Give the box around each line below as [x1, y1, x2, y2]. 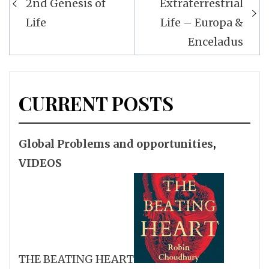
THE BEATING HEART [19, 252, 134, 267]
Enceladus [188, 35, 243, 49]
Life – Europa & [160, 16, 243, 30]
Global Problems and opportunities [19, 137, 213, 151]
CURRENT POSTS [19, 90, 174, 116]
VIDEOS [19, 156, 62, 171]
